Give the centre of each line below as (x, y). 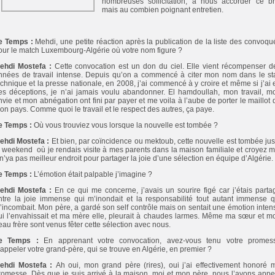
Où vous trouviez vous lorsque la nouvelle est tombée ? (125, 126)
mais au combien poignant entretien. (163, 10)
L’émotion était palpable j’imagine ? (92, 175)
